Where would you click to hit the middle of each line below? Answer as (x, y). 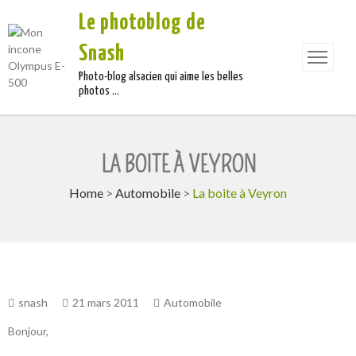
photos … (99, 91)
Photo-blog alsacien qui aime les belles (161, 77)
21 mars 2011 (104, 302)
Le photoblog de (142, 23)
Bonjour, (28, 331)
